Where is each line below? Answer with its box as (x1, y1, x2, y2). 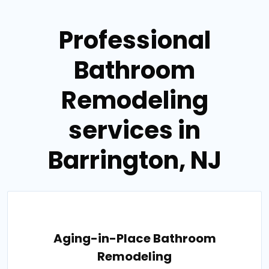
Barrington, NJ (47, 143, 222, 177)
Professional (58, 23, 211, 57)
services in (68, 113, 201, 147)
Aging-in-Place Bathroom (53, 229, 216, 247)
